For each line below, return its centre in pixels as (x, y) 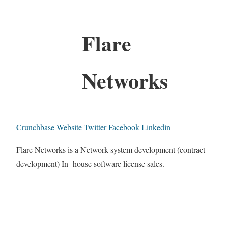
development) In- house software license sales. (90, 163)
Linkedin (156, 127)
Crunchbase (35, 127)
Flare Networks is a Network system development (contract (111, 149)
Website (69, 127)
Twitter (95, 127)
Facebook (124, 127)
